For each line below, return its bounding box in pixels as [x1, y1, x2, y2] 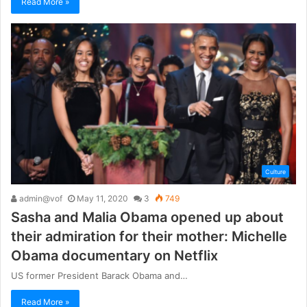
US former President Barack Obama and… [11, 269, 188, 281]
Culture [265, 167, 286, 175]
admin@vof [17, 193, 62, 204]
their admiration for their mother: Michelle [11, 228, 287, 245]
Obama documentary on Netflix [11, 247, 218, 264]
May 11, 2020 [77, 193, 128, 204]
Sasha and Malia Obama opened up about [11, 208, 284, 225]
